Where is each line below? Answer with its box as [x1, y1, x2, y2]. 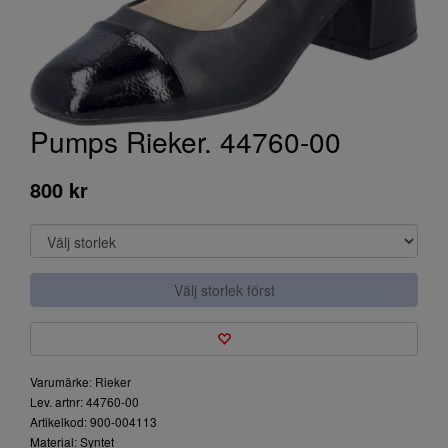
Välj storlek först [173, 280, 275, 300]
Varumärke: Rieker [30, 373, 131, 390]
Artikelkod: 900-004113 [30, 413, 157, 430]
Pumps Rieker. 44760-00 [30, 121, 341, 161]
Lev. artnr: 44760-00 [30, 393, 139, 410]
